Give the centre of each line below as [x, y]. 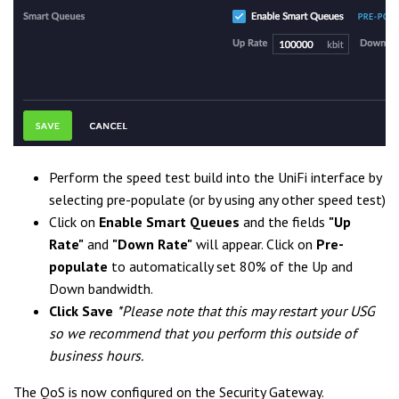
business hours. [96, 355]
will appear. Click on [254, 244]
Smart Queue [189, 222]
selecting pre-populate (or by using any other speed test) [217, 199]
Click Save [81, 311]
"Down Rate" [152, 244]
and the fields [284, 222]
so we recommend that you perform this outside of [203, 333]
